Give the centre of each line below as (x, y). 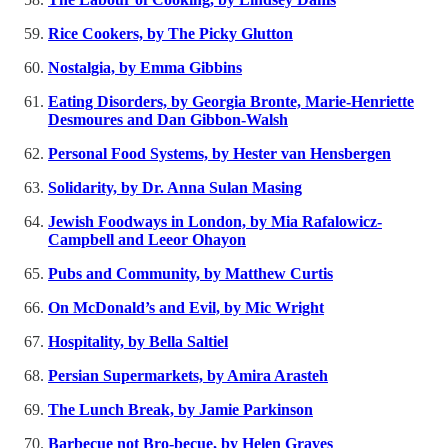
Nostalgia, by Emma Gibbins (145, 68)
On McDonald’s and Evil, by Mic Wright (186, 308)
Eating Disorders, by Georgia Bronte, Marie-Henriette (231, 102)
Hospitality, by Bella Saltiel (138, 342)
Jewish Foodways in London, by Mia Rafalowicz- (215, 222)
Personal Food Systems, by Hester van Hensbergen (219, 154)
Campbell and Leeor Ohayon (147, 240)
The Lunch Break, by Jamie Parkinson (180, 410)
